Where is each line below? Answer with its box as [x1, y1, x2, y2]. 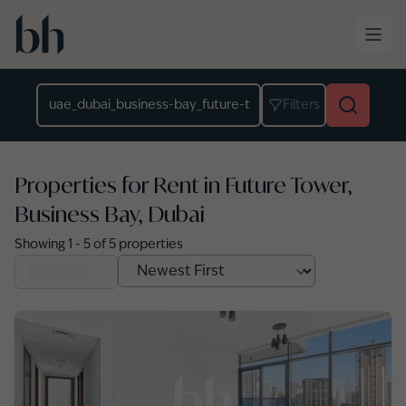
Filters [282, 99, 320, 111]
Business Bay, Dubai [14, 200, 205, 227]
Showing [14, 238, 68, 251]
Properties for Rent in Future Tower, [14, 171, 353, 198]
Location [35, 86, 95, 101]
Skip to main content [14, 10, 159, 24]
